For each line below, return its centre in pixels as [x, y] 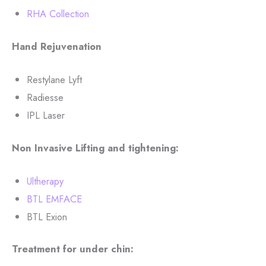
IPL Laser [45, 115]
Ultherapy [45, 181]
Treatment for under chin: [73, 249]
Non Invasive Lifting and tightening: [95, 148]
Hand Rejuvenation [57, 46]
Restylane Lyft [54, 79]
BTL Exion [47, 216]
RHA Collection [58, 14]
